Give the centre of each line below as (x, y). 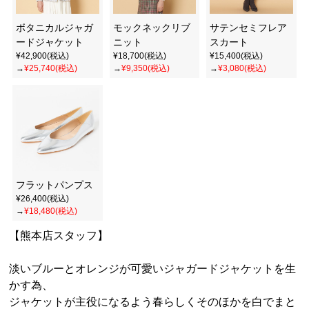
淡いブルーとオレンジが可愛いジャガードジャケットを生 (153, 269)
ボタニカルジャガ (55, 27)
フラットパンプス (55, 185)
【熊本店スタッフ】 (59, 236)
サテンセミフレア (249, 27)
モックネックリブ (151, 27)
